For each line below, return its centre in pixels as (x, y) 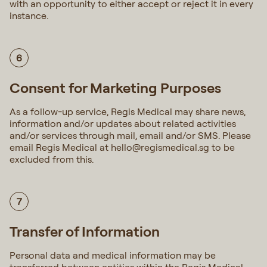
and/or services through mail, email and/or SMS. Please (130, 135)
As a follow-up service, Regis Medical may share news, (128, 111)
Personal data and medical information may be (113, 255)
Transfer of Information (86, 231)
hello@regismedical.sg (160, 147)
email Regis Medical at (60, 147)
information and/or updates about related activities (123, 123)
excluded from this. (53, 159)
